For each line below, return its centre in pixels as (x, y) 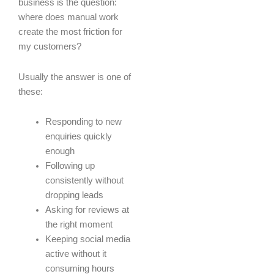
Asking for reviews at (87, 210)
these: (31, 91)
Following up (70, 166)
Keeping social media (87, 239)
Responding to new (83, 122)
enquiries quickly (78, 137)
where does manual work (68, 17)
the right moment (79, 225)
